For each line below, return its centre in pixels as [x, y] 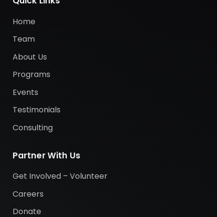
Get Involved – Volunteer [60, 176]
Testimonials [36, 110]
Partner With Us [46, 155]
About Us [30, 57]
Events [25, 92]
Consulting [32, 127]
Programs [31, 75]
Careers [28, 194]
